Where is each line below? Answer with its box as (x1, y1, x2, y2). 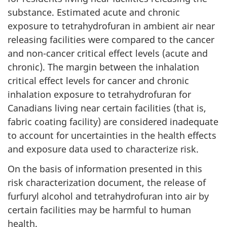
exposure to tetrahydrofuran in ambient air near (8, 20, 215, 32)
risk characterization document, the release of (8, 176, 206, 188)
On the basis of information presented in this (8, 162, 202, 175)
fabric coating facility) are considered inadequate (8, 116, 218, 128)
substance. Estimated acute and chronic (8, 6, 180, 19)
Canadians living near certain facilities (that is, (8, 102, 206, 115)
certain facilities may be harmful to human (8, 203, 191, 216)
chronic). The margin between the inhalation (8, 61, 199, 73)
